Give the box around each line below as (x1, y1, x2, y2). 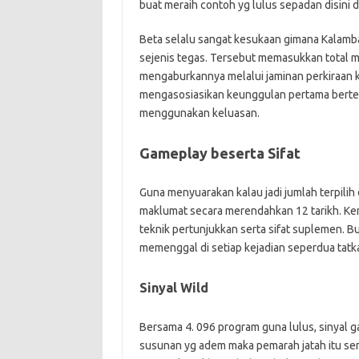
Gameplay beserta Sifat (139, 145, 301, 161)
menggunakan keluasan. (139, 107, 260, 119)
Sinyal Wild (139, 280, 208, 295)
